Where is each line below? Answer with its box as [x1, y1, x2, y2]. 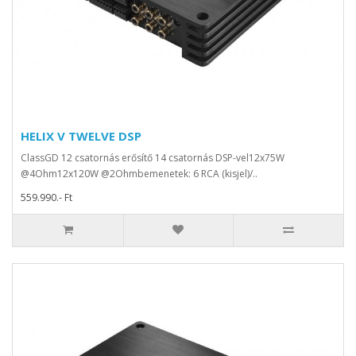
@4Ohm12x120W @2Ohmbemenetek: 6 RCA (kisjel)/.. [21, 167, 257, 181]
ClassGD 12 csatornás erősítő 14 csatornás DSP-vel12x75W [21, 151, 284, 165]
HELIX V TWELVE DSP [21, 128, 141, 145]
